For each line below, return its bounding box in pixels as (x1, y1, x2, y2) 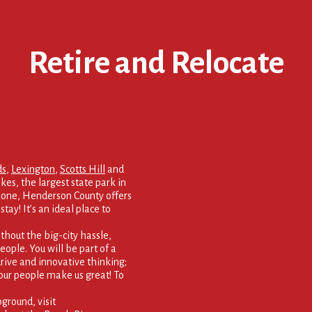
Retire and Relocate (28, 46, 284, 80)
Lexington (11, 163, 55, 175)
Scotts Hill (60, 163, 105, 175)
